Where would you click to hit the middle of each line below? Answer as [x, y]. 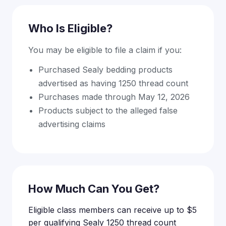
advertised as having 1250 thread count [113, 83]
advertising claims [72, 124]
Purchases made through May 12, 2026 [114, 97]
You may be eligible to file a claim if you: [105, 50]
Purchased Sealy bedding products [105, 70]
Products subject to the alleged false [108, 110]
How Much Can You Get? [94, 189]
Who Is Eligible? [70, 28]
